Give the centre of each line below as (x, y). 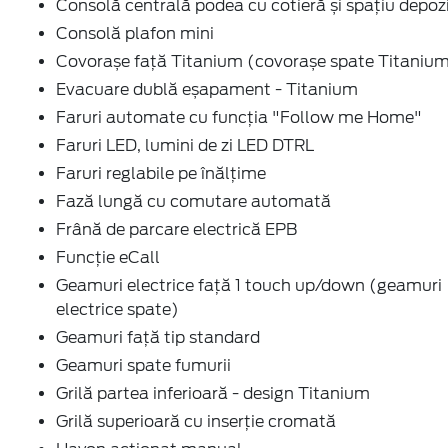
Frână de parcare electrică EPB (176, 229)
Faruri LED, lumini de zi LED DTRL (185, 145)
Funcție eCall (108, 257)
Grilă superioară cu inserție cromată (196, 421)
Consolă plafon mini (135, 33)
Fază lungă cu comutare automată (193, 201)
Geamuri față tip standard (158, 337)
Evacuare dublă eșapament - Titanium (207, 89)
